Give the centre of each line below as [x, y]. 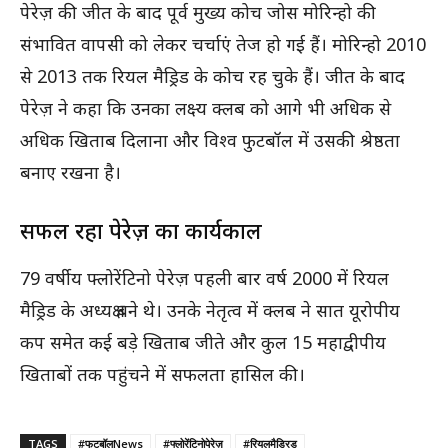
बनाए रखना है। [70, 172]
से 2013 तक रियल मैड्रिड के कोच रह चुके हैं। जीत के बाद [212, 76]
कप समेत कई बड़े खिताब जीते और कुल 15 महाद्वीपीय [203, 342]
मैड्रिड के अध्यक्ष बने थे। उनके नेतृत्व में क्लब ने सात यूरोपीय [210, 310]
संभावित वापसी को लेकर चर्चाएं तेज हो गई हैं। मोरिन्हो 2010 [223, 44]
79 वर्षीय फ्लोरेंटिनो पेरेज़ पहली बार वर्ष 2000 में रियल [204, 278]
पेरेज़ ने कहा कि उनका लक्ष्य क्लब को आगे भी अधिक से [205, 108]
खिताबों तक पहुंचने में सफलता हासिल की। [162, 374]
